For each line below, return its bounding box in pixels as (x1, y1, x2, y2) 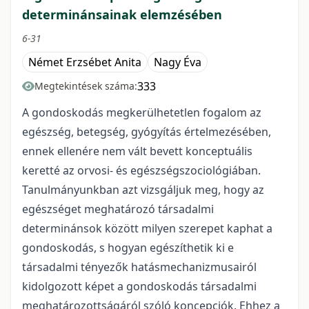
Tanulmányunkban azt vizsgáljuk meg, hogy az (22, 182, 264, 198)
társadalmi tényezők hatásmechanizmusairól (22, 259, 257, 275)
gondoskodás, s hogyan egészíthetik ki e (22, 240, 234, 256)
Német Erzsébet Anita (28, 54, 141, 70)
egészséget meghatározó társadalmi (22, 201, 214, 217)
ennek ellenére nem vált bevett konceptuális (22, 143, 252, 159)
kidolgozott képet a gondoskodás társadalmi (22, 279, 257, 295)
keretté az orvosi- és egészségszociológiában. (22, 163, 261, 179)
